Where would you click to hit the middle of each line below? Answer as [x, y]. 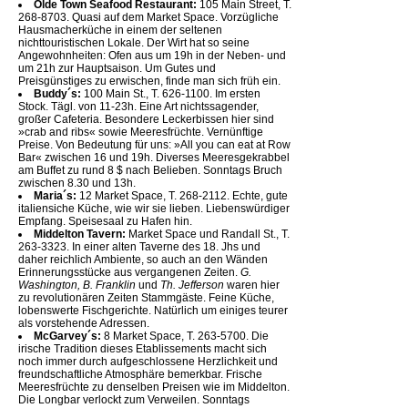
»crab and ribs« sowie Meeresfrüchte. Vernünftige [141, 132]
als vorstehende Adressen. [84, 323]
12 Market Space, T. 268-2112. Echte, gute [182, 195]
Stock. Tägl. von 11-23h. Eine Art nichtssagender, [138, 106]
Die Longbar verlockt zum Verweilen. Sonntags [134, 399]
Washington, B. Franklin [78, 285]
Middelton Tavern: [80, 234]
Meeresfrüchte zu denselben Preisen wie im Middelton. [154, 387]
